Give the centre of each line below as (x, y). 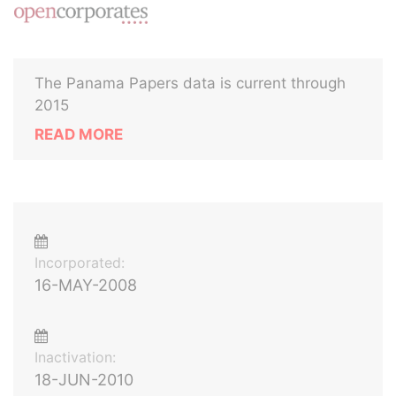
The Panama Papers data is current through (190, 83)
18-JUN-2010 (84, 380)
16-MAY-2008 (86, 285)
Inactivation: (75, 357)
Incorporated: (80, 263)
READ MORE (79, 134)
